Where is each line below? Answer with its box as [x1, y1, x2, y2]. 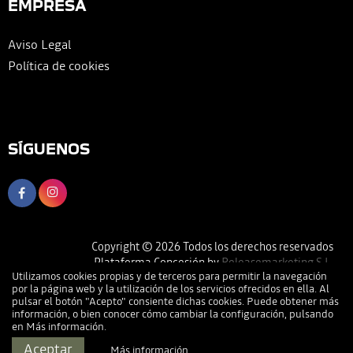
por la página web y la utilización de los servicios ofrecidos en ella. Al [12, 281, 329, 296]
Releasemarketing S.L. [221, 254, 333, 270]
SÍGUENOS [8, 139, 90, 157]
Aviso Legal [8, 35, 71, 53]
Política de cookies [8, 56, 110, 74]
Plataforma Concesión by [94, 254, 221, 270]
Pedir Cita [67, 334, 109, 347]
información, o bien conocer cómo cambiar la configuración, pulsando [12, 307, 333, 321]
